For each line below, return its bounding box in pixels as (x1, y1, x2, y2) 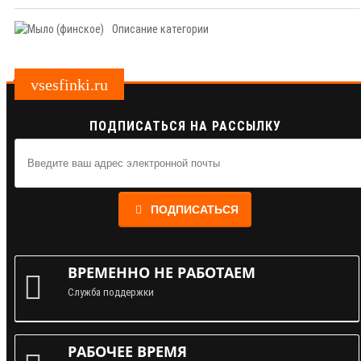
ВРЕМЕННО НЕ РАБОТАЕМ (68, 263, 255, 283)
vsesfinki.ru (31, 76, 108, 94)
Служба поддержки (68, 286, 154, 299)
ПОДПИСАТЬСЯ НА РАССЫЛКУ (89, 118, 281, 135)
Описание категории (112, 23, 209, 36)
